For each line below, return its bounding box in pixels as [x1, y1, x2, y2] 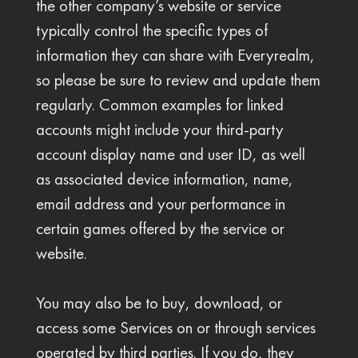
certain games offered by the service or [35, 218, 284, 239]
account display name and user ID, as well [35, 144, 305, 165]
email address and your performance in [35, 193, 285, 214]
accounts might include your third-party [35, 119, 284, 140]
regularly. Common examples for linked [35, 94, 284, 115]
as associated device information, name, [35, 169, 293, 189]
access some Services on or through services [35, 317, 316, 338]
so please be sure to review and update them [35, 70, 320, 90]
